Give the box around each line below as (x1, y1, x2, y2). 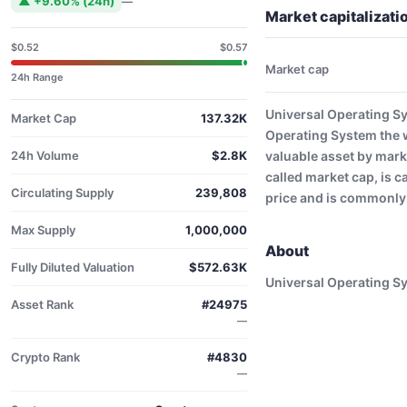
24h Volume (11, 148, 79, 163)
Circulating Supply (11, 185, 114, 200)
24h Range (11, 71, 64, 84)
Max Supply (11, 223, 75, 237)
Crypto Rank (11, 350, 80, 364)
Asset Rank (11, 297, 74, 312)
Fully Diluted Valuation (11, 260, 134, 274)
